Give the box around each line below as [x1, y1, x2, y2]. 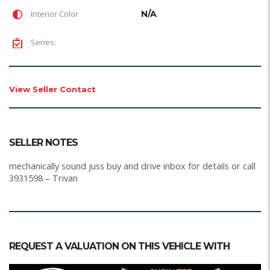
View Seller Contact [9, 84, 96, 94]
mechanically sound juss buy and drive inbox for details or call [9, 160, 256, 172]
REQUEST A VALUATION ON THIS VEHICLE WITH [9, 240, 230, 252]
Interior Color [29, 8, 78, 19]
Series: [29, 36, 56, 48]
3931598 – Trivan [9, 172, 78, 184]
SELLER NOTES [9, 136, 78, 148]
